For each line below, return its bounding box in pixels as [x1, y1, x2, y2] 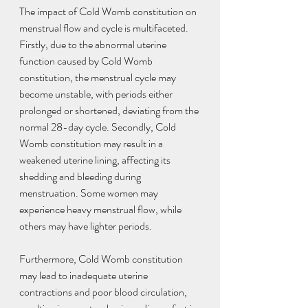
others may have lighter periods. [19, 218, 152, 234]
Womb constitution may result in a [19, 135, 165, 152]
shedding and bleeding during [19, 168, 143, 185]
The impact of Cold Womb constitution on [19, 3, 199, 20]
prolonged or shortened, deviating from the [19, 102, 201, 119]
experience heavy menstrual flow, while [19, 201, 184, 218]
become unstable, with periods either [19, 86, 175, 102]
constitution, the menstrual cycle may [19, 69, 178, 86]
